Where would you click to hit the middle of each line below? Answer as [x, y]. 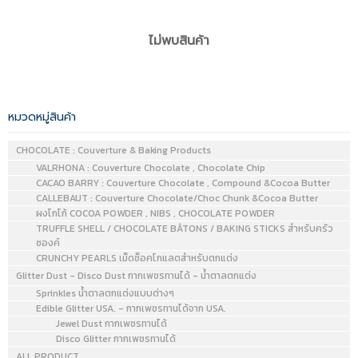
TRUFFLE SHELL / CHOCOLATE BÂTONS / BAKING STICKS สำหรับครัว [185, 229]
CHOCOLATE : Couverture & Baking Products [113, 150]
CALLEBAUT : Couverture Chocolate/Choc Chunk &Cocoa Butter [177, 198]
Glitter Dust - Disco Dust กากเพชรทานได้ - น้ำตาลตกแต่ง [136, 276]
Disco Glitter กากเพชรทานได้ [116, 339]
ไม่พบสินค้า [179, 41]
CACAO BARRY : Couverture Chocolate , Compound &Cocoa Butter [183, 183]
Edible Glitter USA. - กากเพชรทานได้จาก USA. [131, 308]
